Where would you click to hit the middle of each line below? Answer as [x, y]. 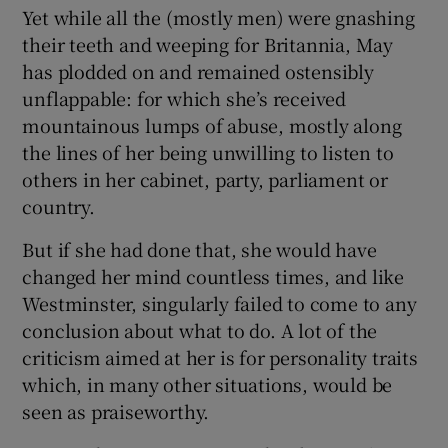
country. [58, 205]
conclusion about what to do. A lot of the [200, 329]
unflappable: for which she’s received [184, 97]
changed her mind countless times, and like [213, 275]
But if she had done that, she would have [199, 248]
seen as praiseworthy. [116, 410]
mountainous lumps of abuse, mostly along [212, 124]
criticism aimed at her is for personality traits [220, 356]
